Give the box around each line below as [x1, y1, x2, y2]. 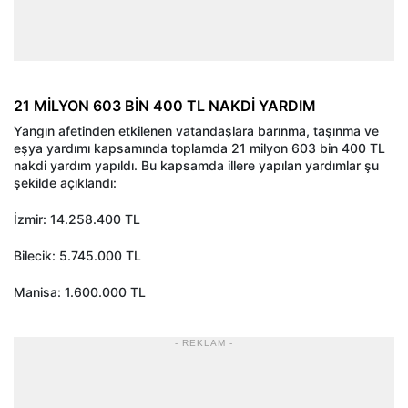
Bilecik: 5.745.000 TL [14, 247, 141, 263]
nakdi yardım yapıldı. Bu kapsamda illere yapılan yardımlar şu [14, 157, 379, 173]
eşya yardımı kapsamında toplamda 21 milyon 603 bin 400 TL [14, 139, 385, 156]
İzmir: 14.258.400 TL [14, 210, 140, 227]
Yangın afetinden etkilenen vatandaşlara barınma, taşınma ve [14, 122, 379, 138]
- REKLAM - [175, 337, 233, 348]
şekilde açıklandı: [14, 174, 117, 190]
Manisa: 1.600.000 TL [14, 283, 146, 300]
